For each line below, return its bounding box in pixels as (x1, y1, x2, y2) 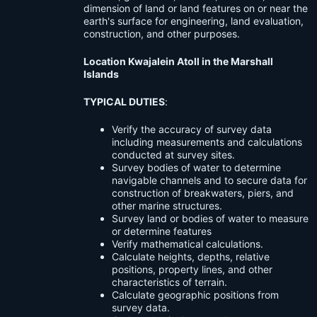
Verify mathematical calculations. (112, 238, 263, 250)
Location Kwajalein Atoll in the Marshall (83, 55, 273, 68)
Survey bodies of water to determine (112, 161, 281, 174)
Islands (83, 68, 119, 81)
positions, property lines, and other (112, 263, 272, 276)
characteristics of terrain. (112, 276, 227, 289)
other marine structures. (112, 200, 222, 212)
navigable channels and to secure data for (112, 174, 307, 187)
